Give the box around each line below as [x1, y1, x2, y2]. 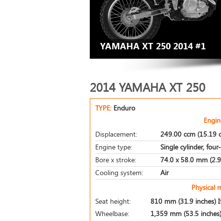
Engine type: [95, 142, 132, 151]
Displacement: [95, 129, 137, 139]
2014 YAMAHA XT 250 [90, 79, 205, 95]
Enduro [113, 103, 135, 112]
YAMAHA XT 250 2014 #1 [100, 40, 206, 52]
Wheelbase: [95, 209, 129, 218]
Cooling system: [95, 168, 143, 177]
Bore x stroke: [95, 155, 136, 164]
